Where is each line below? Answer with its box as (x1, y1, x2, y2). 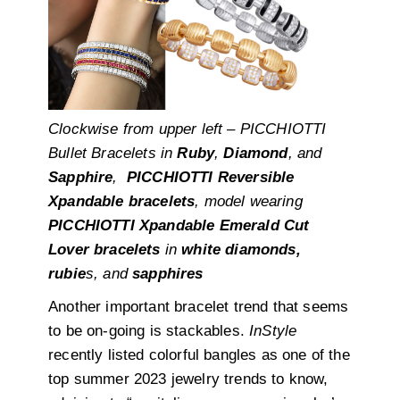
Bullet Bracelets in (48, 145, 173, 162)
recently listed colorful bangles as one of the (48, 346, 350, 364)
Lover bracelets (48, 241, 161, 259)
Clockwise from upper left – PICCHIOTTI (48, 121, 327, 138)
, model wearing (195, 193, 303, 211)
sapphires (132, 265, 204, 283)
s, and (85, 265, 133, 283)
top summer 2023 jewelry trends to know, (48, 371, 329, 388)
